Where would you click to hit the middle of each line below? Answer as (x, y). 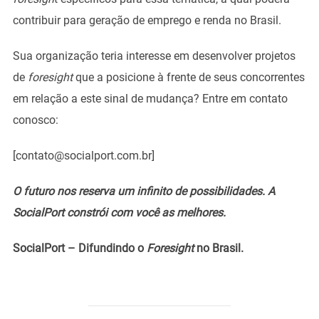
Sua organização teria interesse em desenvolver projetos (154, 56)
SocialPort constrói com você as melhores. (119, 212)
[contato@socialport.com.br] (83, 155)
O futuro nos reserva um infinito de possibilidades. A (143, 191)
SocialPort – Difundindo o (79, 248)
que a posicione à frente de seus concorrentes (190, 77)
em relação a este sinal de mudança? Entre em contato (150, 98)
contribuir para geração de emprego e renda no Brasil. (147, 20)
